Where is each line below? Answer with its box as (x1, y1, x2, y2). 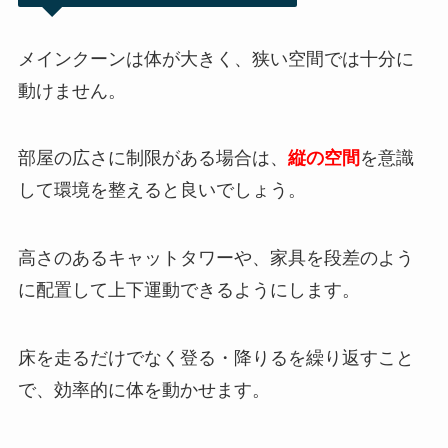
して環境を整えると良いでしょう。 (17, 180, 306, 201)
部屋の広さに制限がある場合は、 (17, 148, 288, 169)
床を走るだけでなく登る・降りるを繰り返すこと (17, 348, 414, 369)
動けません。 (17, 80, 126, 101)
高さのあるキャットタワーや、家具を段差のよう (17, 248, 414, 269)
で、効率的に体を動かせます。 (17, 380, 270, 401)
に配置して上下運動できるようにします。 (17, 280, 360, 301)
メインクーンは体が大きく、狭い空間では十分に (17, 48, 414, 69)
